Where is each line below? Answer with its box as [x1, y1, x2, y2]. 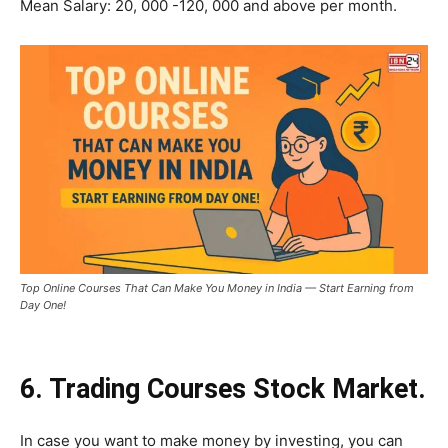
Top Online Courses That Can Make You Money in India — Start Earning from [20, 281, 414, 296]
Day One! [20, 298, 66, 313]
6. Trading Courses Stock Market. [20, 373, 426, 406]
